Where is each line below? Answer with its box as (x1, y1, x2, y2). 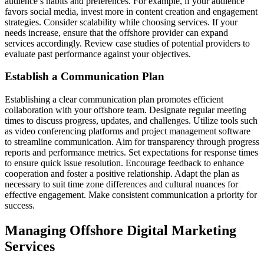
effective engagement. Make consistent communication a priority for (5, 189, 257, 200)
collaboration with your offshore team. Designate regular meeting (5, 104, 246, 115)
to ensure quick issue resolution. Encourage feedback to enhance (5, 157, 244, 168)
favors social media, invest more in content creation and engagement (5, 6, 258, 16)
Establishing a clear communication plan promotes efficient (5, 94, 223, 104)
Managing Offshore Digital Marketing (5, 222, 236, 238)
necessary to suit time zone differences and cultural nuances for (5, 179, 238, 189)
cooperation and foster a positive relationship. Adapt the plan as (5, 168, 239, 179)
